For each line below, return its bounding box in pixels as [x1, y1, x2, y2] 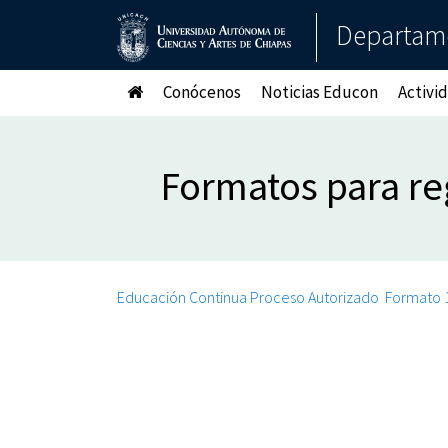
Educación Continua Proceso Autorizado [117, 287, 382, 308]
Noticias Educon [261, 80, 378, 103]
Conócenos [163, 80, 241, 103]
